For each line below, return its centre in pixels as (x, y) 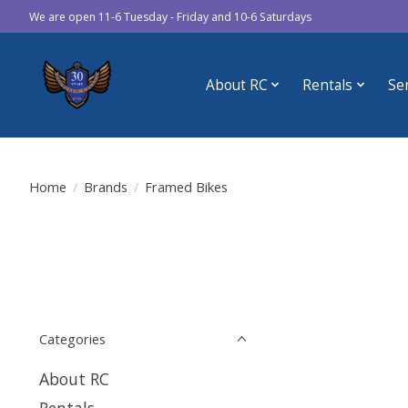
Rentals (328, 85)
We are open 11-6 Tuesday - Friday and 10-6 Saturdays (170, 16)
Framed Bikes (186, 186)
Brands (105, 186)
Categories (72, 339)
